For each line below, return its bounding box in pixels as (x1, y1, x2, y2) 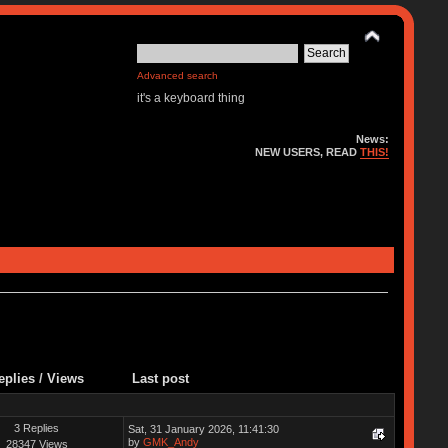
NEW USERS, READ (255, 146, 361, 158)
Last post (131, 370, 189, 386)
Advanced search (137, 70, 219, 81)
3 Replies (14, 421, 60, 434)
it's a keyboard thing (137, 91, 246, 105)
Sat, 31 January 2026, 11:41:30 (127, 422, 279, 435)
